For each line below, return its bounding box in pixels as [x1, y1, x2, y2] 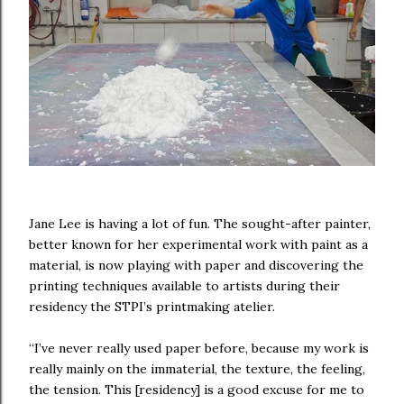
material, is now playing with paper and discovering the [29, 257, 363, 274]
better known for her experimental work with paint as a [29, 236, 368, 253]
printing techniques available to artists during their [29, 278, 340, 295]
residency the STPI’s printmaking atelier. [29, 298, 275, 316]
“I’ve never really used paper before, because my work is [29, 340, 369, 357]
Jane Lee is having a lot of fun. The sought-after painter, [29, 216, 371, 233]
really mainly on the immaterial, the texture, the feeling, [29, 361, 365, 378]
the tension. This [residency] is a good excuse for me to [29, 381, 364, 399]
